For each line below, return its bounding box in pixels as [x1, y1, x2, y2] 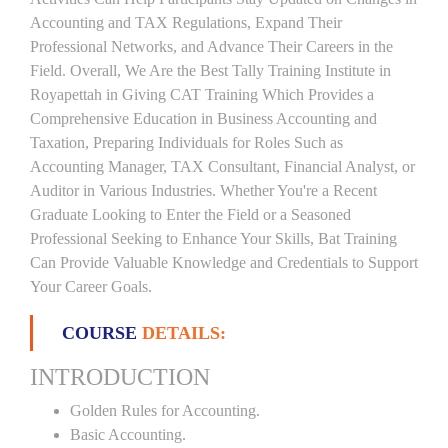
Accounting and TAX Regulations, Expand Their [30, 14, 342, 31]
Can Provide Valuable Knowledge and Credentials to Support [30, 254, 418, 271]
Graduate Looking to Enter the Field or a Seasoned [30, 206, 351, 223]
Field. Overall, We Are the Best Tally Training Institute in [30, 62, 391, 79]
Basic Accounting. [70, 426, 186, 443]
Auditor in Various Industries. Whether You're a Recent [30, 182, 377, 199]
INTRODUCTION [30, 364, 210, 390]
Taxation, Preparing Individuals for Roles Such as [30, 134, 343, 151]
